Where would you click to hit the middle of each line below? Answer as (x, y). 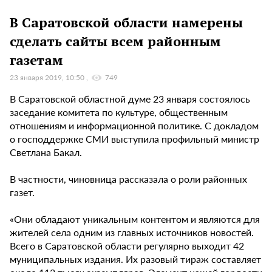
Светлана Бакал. (46, 152)
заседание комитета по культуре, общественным (119, 112)
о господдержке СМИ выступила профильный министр (134, 139)
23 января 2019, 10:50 (48, 78)
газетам (36, 59)
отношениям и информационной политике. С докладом (134, 126)
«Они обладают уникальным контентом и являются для (135, 219)
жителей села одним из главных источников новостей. (132, 233)
